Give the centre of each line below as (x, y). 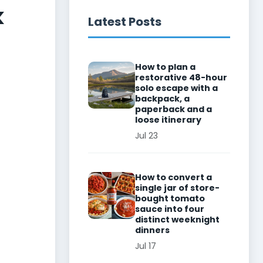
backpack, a (162, 99)
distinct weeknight (177, 220)
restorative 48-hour (181, 77)
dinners (152, 230)
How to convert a (173, 177)
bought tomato (170, 198)
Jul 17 (146, 246)
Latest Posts (125, 22)
